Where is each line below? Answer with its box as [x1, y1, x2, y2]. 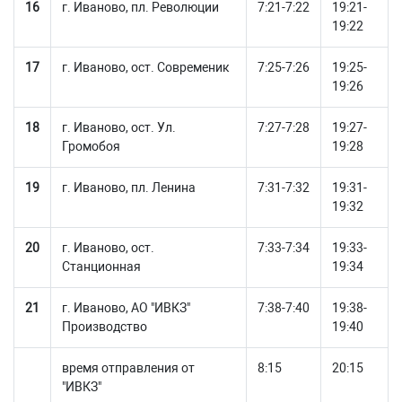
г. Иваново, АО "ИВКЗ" [62, 300, 190, 315]
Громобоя [62, 138, 120, 153]
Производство [62, 319, 147, 334]
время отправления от [62, 360, 195, 375]
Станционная [62, 258, 141, 274]
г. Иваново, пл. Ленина [62, 179, 196, 195]
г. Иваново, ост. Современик [62, 59, 230, 74]
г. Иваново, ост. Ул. [62, 119, 176, 135]
